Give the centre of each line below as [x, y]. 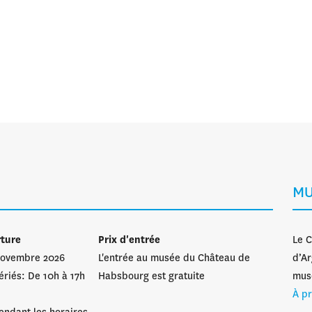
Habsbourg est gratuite [151, 276]
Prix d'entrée [129, 240]
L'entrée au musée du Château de [174, 258]
